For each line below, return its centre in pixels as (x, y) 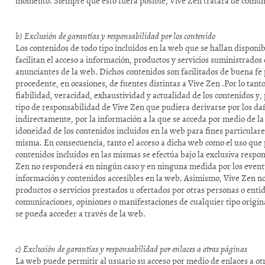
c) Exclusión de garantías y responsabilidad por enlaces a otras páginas (132, 249)
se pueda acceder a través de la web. (81, 213)
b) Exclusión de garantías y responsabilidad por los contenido (116, 36)
